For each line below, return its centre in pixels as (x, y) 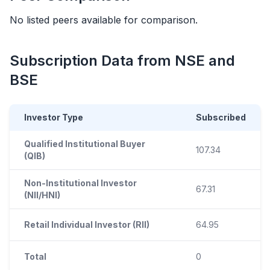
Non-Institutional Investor (80, 183)
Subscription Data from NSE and (122, 61)
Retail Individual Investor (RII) (87, 224)
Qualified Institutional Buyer (85, 144)
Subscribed (221, 117)
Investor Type (54, 117)
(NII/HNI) (42, 195)
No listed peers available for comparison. (104, 20)
